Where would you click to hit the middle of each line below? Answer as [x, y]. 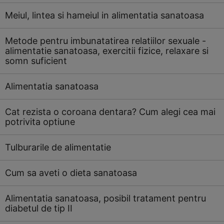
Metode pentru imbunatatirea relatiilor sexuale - [105, 41]
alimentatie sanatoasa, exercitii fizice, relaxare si [107, 51]
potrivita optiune [40, 122]
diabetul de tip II [39, 208]
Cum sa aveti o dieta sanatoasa [71, 173]
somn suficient [36, 61]
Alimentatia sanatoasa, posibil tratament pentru [105, 198]
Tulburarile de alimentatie [58, 147]
